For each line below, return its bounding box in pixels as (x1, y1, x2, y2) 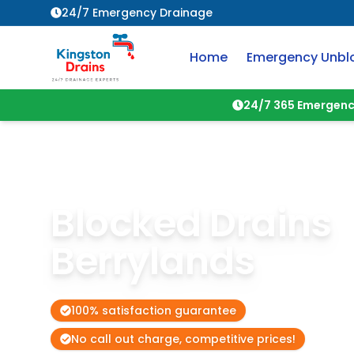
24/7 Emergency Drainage (62, 5, 213, 21)
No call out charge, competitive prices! (71, 331, 296, 347)
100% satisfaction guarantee (71, 303, 236, 318)
